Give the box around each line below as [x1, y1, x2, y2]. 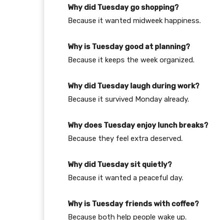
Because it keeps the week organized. [68, 55, 194, 64]
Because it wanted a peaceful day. [68, 173, 183, 182]
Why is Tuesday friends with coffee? [68, 199, 199, 208]
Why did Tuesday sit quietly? [68, 160, 172, 169]
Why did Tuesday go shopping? [68, 2, 179, 12]
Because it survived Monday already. [68, 94, 189, 104]
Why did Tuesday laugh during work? [68, 81, 199, 90]
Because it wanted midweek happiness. [68, 16, 201, 25]
